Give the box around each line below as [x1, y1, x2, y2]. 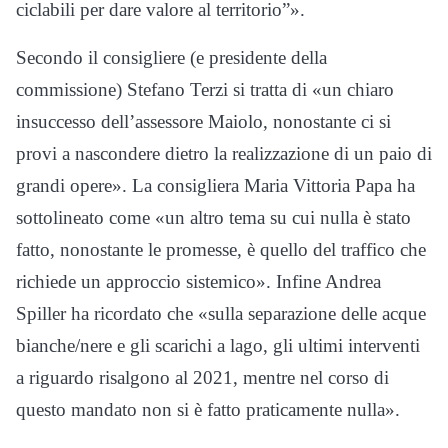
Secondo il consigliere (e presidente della [16, 47, 327, 68]
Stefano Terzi [127, 79, 228, 100]
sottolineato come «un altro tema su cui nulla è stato [16, 207, 411, 228]
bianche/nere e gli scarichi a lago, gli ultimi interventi [16, 335, 420, 356]
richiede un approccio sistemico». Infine [16, 271, 325, 292]
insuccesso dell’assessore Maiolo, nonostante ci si [16, 111, 391, 132]
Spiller [16, 303, 66, 324]
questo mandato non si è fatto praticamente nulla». [16, 399, 400, 420]
